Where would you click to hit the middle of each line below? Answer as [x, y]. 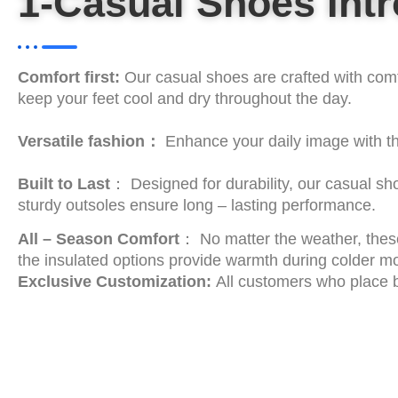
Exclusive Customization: [115, 282]
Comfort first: [69, 77]
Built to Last [64, 183]
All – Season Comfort [99, 239]
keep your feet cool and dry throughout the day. [185, 98]
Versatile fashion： [89, 141]
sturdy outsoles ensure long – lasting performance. [197, 205]
